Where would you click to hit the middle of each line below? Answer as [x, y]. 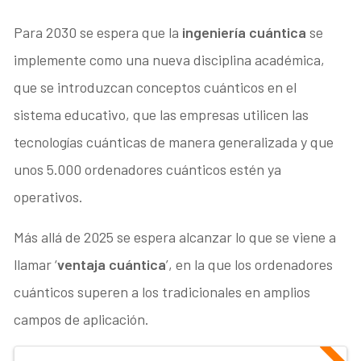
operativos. [49, 196]
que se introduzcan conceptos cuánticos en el [156, 87]
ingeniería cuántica [245, 32]
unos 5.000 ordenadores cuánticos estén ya [148, 169]
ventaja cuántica [112, 264]
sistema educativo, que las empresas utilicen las [162, 114]
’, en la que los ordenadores [250, 264]
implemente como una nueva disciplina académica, [170, 59]
